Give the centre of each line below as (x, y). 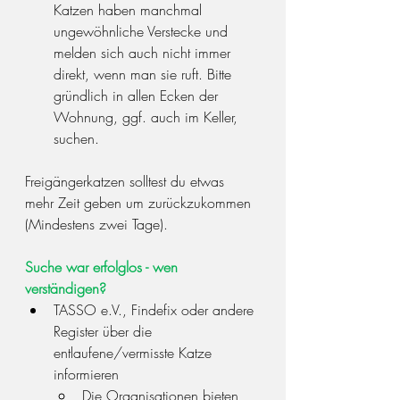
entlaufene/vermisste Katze (135, 353)
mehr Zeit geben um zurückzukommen (140, 203)
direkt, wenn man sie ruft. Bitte (145, 74)
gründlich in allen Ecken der (138, 96)
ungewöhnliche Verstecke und (143, 31)
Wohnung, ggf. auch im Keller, (148, 117)
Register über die (105, 331)
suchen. (76, 138)
